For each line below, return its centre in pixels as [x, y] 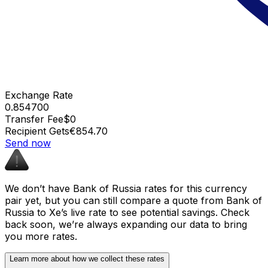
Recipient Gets [37, 131]
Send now [28, 143]
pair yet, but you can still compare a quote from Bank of [133, 200]
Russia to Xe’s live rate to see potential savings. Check [127, 212]
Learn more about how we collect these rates [87, 258]
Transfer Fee [34, 119]
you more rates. [41, 236]
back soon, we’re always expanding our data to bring [126, 224]
